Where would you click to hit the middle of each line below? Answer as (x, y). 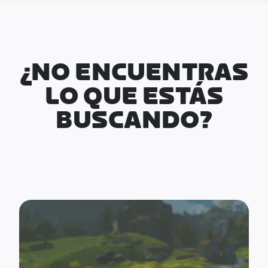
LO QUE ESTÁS (134, 97)
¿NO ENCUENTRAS (134, 73)
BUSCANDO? (134, 121)
